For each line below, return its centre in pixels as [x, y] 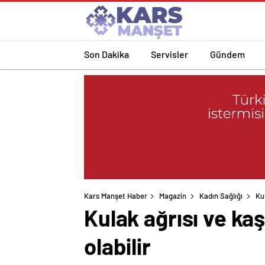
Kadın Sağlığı [221, 196]
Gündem [227, 54]
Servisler [169, 54]
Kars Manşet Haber [116, 196]
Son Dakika [106, 54]
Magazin [173, 196]
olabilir [117, 246]
